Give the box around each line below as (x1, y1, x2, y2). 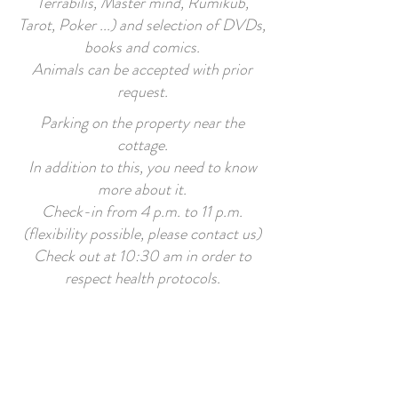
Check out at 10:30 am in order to (33, 244, 251, 267)
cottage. (116, 133, 168, 156)
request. (116, 80, 168, 103)
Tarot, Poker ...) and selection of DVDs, (19, 13, 266, 36)
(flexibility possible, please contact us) (23, 222, 261, 245)
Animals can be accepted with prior (32, 58, 252, 81)
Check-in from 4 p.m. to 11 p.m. (42, 200, 243, 223)
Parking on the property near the (40, 111, 244, 134)
